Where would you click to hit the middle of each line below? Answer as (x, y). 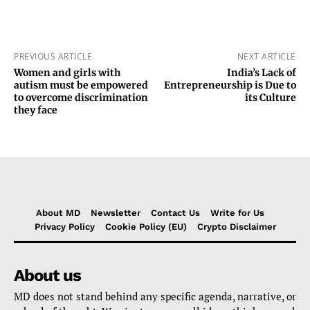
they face (36, 110)
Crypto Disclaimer (236, 227)
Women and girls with (67, 73)
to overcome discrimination (81, 98)
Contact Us (175, 213)
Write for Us (237, 213)
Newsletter (115, 213)
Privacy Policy (64, 227)
